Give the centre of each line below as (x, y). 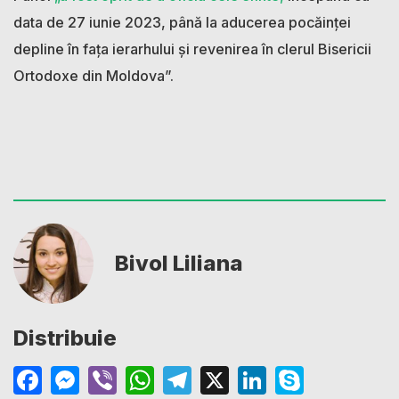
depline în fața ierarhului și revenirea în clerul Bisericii (192, 49)
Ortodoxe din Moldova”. (94, 76)
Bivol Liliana (179, 264)
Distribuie (65, 338)
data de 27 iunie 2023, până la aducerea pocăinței (182, 23)
